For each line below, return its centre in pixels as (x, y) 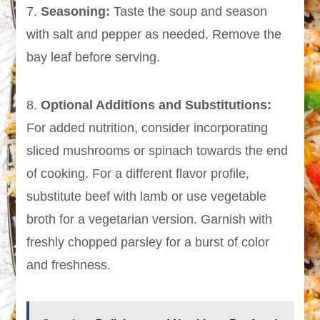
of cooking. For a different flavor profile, (138, 174)
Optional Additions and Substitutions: (156, 105)
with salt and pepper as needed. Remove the (154, 35)
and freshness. (69, 265)
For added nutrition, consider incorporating (147, 128)
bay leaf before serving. (94, 57)
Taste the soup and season (189, 12)
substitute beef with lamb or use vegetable (147, 197)
